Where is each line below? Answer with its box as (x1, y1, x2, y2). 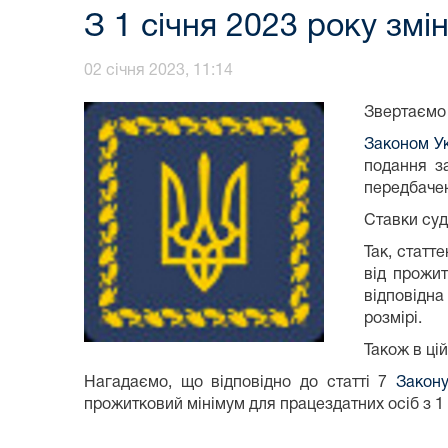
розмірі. (364, 311, 422, 326)
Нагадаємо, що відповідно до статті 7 (84, 375, 396, 390)
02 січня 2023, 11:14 (84, 63, 233, 78)
